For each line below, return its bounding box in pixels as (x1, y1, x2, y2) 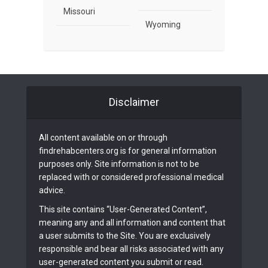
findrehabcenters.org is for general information (39, 146, 217, 156)
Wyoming (145, 20, 181, 30)
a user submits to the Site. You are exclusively (39, 231, 211, 241)
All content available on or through (39, 133, 167, 143)
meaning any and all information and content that (39, 218, 226, 228)
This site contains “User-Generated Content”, (39, 205, 207, 215)
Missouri (63, 7, 95, 17)
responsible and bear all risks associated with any (39, 244, 224, 254)
